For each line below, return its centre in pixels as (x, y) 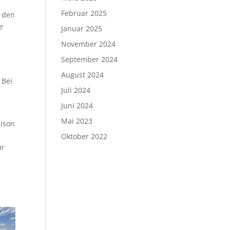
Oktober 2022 (84, 136)
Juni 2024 (77, 106)
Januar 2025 (82, 28)
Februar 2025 (84, 13)
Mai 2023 (77, 121)
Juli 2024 (76, 90)
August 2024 (83, 75)
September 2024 (90, 59)
